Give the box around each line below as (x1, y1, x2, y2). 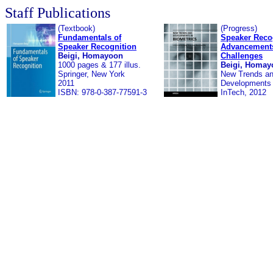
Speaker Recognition (58, 42, 136, 51)
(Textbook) (58, 24, 95, 33)
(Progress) (221, 24, 257, 33)
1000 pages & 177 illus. (58, 60, 141, 69)
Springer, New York (58, 69, 125, 79)
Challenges (221, 51, 263, 60)
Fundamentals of (58, 33, 121, 42)
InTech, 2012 (221, 88, 266, 97)
